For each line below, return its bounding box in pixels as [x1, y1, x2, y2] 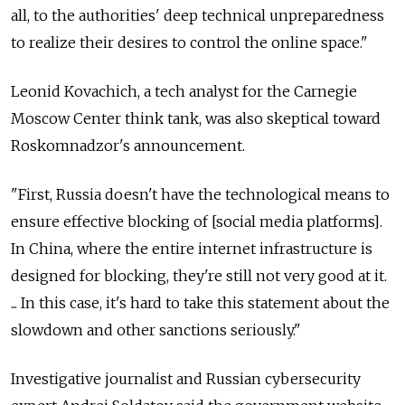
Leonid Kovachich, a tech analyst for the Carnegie [11, 81, 357, 100]
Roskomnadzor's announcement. [11, 136, 245, 155]
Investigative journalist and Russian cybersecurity [11, 369, 361, 388]
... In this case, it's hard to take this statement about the [11, 293, 390, 312]
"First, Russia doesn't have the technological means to [11, 184, 390, 203]
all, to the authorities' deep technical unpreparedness [11, 5, 384, 24]
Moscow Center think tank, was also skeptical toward [11, 108, 381, 127]
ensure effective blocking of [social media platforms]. [11, 212, 382, 231]
